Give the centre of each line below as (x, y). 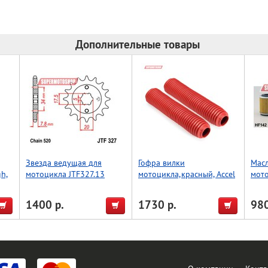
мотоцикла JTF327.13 (65, 174)
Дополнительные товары (138, 44)
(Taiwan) (153, 185)
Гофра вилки (162, 162)
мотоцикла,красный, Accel (187, 174)
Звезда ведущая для (64, 162)
